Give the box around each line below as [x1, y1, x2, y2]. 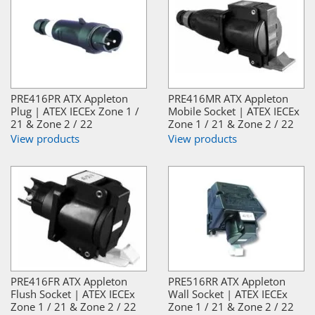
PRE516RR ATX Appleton [168, 274, 285, 288]
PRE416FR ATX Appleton [11, 274, 127, 288]
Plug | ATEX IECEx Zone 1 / [11, 103, 139, 118]
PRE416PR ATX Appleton [11, 91, 128, 105]
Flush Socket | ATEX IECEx [11, 286, 135, 301]
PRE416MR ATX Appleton [168, 91, 288, 105]
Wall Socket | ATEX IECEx [168, 286, 288, 301]
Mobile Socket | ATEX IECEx [168, 103, 300, 118]
